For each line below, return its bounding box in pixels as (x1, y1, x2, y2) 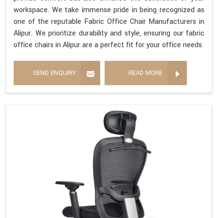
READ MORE (128, 69, 163, 78)
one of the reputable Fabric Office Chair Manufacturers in (14, 17, 204, 27)
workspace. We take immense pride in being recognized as (14, 5, 204, 16)
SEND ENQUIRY (33, 69, 76, 78)
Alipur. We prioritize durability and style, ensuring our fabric (14, 28, 204, 39)
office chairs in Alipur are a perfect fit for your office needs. (14, 40, 203, 51)
